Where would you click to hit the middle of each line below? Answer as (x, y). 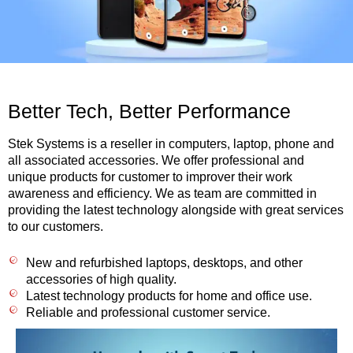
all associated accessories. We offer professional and (156, 160)
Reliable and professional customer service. (148, 312)
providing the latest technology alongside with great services (176, 210)
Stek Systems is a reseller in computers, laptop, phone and (171, 143)
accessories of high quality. (101, 279)
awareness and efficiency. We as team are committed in (162, 193)
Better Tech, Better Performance (149, 111)
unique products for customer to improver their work (150, 176)
